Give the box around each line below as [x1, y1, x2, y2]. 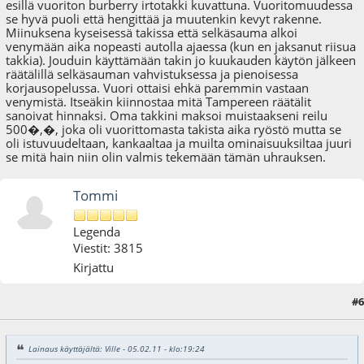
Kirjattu [73, 259, 115, 276]
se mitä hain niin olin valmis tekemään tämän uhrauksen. [6, 149, 327, 166]
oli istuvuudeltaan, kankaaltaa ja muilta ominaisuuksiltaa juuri [6, 135, 353, 152]
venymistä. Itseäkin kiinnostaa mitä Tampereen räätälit [6, 93, 312, 110]
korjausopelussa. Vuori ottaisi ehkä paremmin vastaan [6, 80, 310, 97]
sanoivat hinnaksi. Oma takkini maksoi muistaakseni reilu [6, 107, 328, 124]
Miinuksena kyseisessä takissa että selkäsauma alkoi [6, 24, 298, 41]
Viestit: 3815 [73, 240, 144, 257]
